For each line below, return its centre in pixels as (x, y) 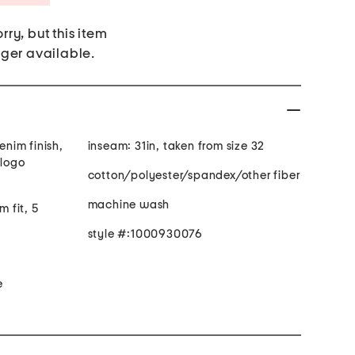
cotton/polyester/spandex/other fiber (194, 176)
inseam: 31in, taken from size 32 (176, 147)
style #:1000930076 (145, 235)
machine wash (129, 205)
